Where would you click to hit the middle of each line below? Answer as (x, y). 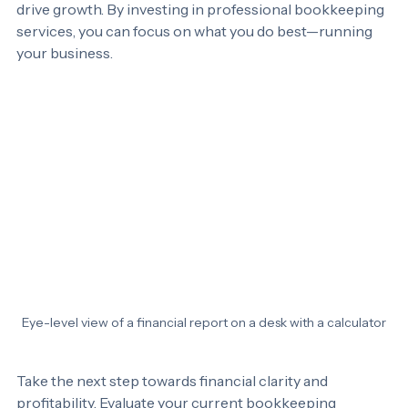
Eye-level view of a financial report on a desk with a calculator (204, 344)
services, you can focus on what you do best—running (196, 53)
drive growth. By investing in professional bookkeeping (202, 31)
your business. (66, 75)
